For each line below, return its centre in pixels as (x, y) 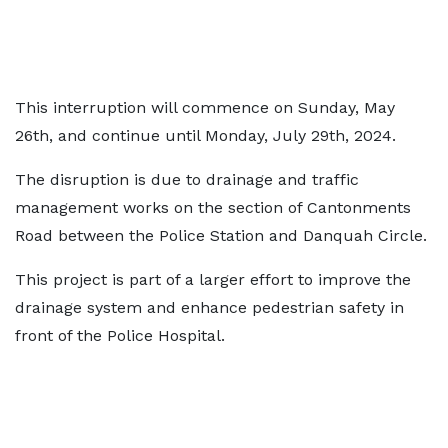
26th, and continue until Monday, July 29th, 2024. (205, 135)
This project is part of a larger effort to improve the (213, 279)
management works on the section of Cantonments (213, 207)
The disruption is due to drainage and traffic (187, 179)
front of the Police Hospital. (120, 335)
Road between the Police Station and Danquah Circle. (221, 235)
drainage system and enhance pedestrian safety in (209, 307)
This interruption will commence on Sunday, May (205, 107)
